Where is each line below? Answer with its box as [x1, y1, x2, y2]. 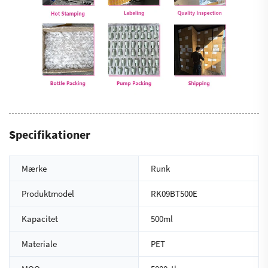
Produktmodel [22, 188, 74, 200]
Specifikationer [9, 127, 90, 142]
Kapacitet [22, 213, 58, 225]
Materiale [22, 238, 57, 250]
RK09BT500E [151, 188, 197, 200]
